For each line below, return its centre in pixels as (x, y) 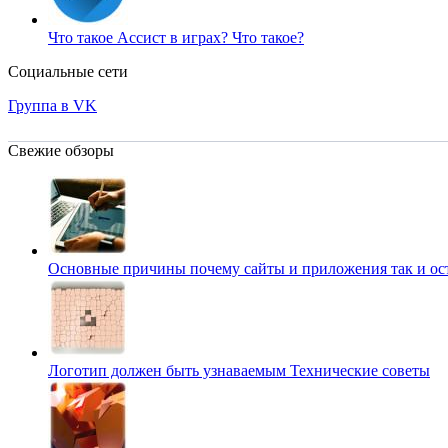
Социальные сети (68, 71)
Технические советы (360, 370)
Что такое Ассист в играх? (140, 37)
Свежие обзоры (61, 150)
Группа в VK (52, 105)
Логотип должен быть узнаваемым (169, 370)
